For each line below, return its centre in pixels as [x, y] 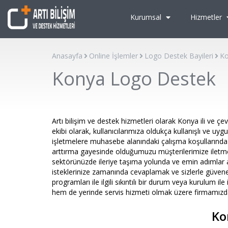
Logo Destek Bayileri [179, 56]
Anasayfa [67, 56]
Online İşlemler [113, 56]
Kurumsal [147, 17]
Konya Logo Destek [134, 79]
